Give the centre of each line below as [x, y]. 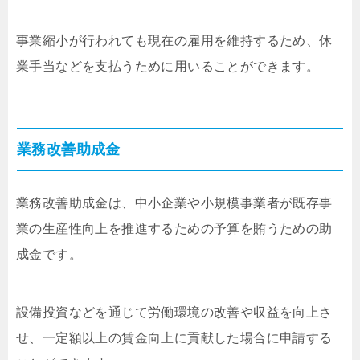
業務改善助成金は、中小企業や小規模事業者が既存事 [174, 202]
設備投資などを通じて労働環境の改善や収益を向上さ [174, 312]
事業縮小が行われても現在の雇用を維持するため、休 [174, 40]
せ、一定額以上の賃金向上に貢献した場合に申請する [174, 337]
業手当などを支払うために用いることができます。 [168, 66]
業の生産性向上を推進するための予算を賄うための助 [174, 228]
